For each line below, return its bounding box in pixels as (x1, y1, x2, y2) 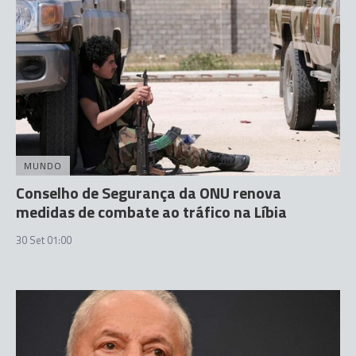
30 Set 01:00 (16, 232, 72, 248)
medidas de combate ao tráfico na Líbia (16, 199, 287, 224)
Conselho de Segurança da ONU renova (16, 180, 281, 205)
